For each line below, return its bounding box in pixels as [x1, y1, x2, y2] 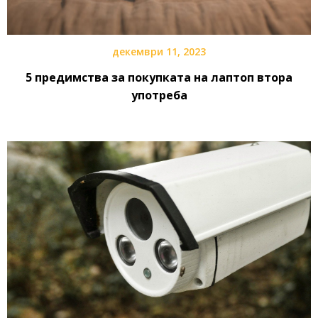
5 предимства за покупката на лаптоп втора [26, 70, 292, 86]
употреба [131, 87, 187, 104]
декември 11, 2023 [112, 45, 206, 59]
